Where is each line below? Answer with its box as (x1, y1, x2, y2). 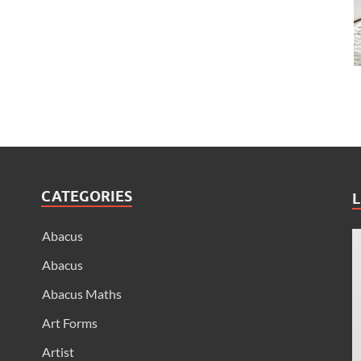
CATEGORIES (40, 188, 132, 205)
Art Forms (41, 315, 98, 331)
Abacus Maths (41, 286, 122, 302)
